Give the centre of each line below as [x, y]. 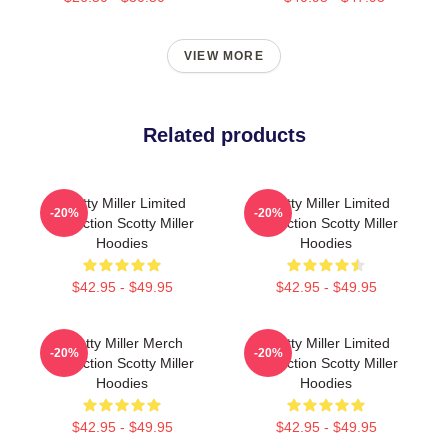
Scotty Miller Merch [122, 343]
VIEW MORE [224, 56]
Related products [224, 135]
